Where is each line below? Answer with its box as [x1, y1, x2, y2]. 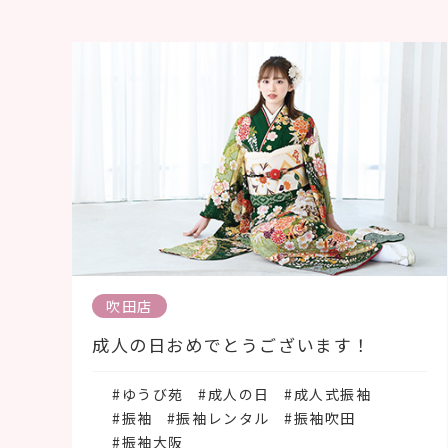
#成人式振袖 [284, 383, 372, 404]
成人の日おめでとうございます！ [92, 332, 371, 358]
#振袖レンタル [166, 407, 271, 428]
